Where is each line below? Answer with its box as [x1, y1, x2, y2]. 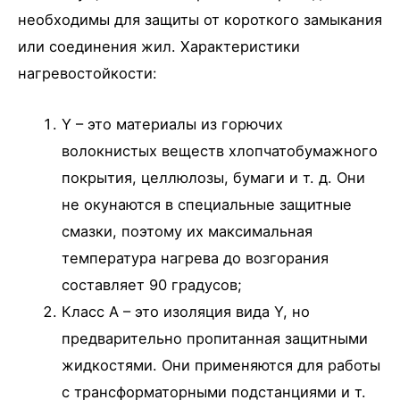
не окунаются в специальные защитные [62, 195, 353, 213]
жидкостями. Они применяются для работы [62, 355, 381, 374]
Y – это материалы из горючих [62, 114, 284, 133]
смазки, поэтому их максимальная [62, 221, 313, 240]
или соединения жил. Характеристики [18, 37, 300, 56]
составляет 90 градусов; [62, 275, 243, 294]
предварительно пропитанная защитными [62, 329, 369, 347]
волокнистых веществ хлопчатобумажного [62, 141, 379, 160]
